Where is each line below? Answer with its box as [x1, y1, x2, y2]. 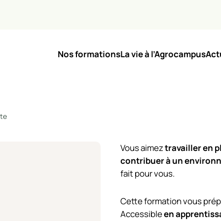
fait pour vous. [120, 168, 176, 179]
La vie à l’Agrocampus [120, 48, 206, 60]
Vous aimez [120, 142, 165, 153]
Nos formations [58, 48, 120, 60]
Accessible [120, 208, 164, 220]
